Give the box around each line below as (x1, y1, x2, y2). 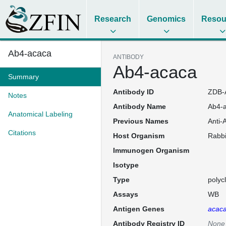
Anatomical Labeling (8, 110, 73, 118)
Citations (8, 129, 36, 137)
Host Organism (113, 132, 164, 140)
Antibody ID (113, 88, 154, 96)
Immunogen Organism (113, 146, 189, 154)
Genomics (147, 15, 186, 23)
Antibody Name (113, 102, 166, 110)
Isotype (113, 161, 139, 169)
